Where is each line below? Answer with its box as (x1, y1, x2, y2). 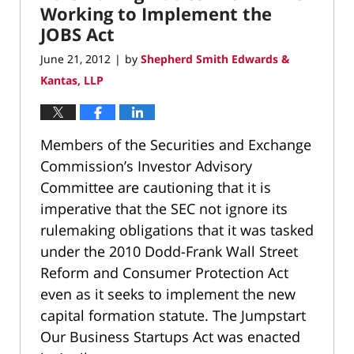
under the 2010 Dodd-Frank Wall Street (40, 242, 298, 262)
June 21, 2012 (40, 51, 111, 67)
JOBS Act (40, 21, 115, 46)
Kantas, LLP (40, 73, 104, 88)
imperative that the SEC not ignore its (40, 199, 288, 219)
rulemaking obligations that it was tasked (40, 220, 314, 240)
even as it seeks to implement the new (40, 284, 296, 304)
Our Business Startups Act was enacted (40, 327, 300, 347)
